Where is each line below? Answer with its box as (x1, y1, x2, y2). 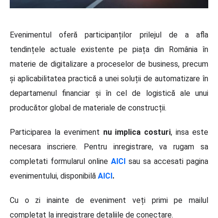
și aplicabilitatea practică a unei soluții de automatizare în (10, 74, 208, 84)
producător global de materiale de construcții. (10, 103, 166, 113)
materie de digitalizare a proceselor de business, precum (10, 59, 208, 69)
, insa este (171, 127, 209, 137)
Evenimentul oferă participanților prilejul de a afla (10, 30, 208, 40)
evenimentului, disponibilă (10, 171, 98, 181)
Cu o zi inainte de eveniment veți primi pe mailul (10, 196, 208, 205)
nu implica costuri (103, 127, 171, 137)
